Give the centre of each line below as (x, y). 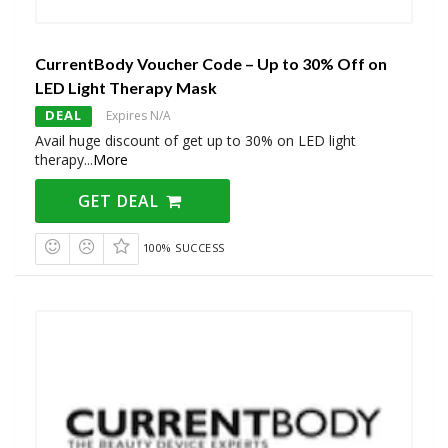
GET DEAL (121, 201)
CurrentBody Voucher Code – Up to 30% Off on (211, 64)
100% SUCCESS (183, 248)
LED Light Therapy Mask (126, 88)
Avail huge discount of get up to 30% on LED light (195, 141)
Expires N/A (138, 116)
